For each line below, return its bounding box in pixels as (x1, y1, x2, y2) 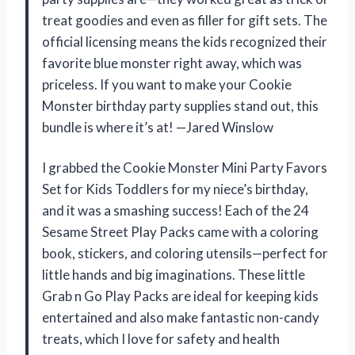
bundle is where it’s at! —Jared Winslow (42, 119, 273, 136)
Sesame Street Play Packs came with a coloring (42, 223, 319, 241)
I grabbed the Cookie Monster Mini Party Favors (42, 159, 327, 177)
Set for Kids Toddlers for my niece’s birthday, (42, 181, 308, 198)
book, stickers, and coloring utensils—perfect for (42, 245, 328, 262)
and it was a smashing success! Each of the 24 (42, 202, 309, 219)
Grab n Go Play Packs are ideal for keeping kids (42, 288, 319, 305)
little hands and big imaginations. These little (42, 266, 305, 284)
